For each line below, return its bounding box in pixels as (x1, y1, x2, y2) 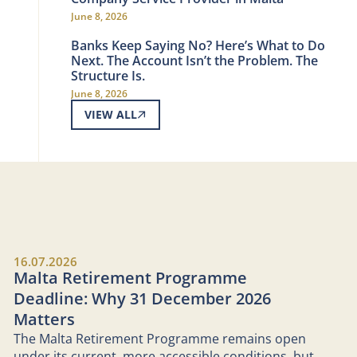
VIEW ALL (84, 107, 137, 122)
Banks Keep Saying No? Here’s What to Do (71, 37, 325, 54)
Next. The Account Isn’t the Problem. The (71, 52, 318, 69)
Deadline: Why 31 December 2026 (13, 288, 271, 309)
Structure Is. (71, 67, 145, 84)
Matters (13, 308, 75, 330)
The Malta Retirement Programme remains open (13, 330, 306, 347)
